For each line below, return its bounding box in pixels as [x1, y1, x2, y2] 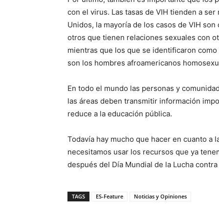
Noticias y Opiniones [134, 192, 187, 200]
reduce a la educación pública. [67, 109, 172, 118]
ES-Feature [96, 192, 123, 200]
